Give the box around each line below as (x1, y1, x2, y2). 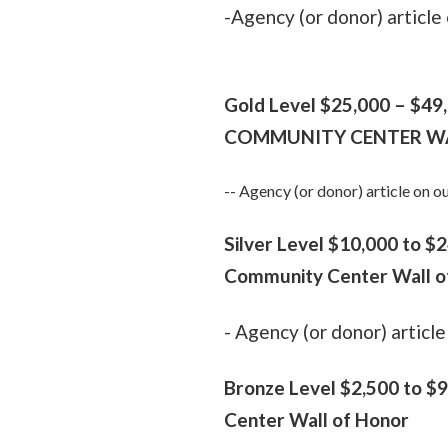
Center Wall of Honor (224, 407, 409, 431)
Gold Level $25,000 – (224, 92, 410, 116)
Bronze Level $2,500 (224, 375, 399, 399)
